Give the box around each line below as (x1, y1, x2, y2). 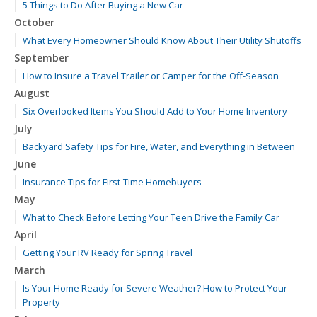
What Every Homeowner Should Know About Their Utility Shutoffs (23, 34, 301, 47)
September (14, 51, 69, 65)
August (14, 86, 50, 100)
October (14, 16, 54, 30)
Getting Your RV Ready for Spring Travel (23, 246, 192, 260)
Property (23, 296, 60, 309)
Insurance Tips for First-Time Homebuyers (23, 175, 202, 189)
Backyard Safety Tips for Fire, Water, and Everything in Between (23, 140, 295, 154)
